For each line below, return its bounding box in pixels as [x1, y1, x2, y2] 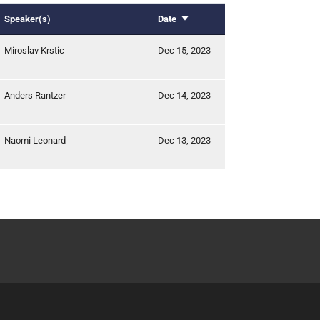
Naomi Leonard [4, 134, 66, 146]
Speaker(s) [4, 13, 51, 24]
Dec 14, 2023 [158, 89, 211, 101]
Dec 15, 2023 [158, 44, 211, 56]
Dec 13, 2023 [158, 134, 211, 146]
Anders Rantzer [4, 89, 66, 101]
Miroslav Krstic [4, 44, 64, 56]
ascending [180, 27, 222, 39]
